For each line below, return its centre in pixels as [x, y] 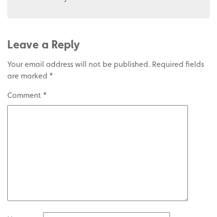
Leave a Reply [44, 45]
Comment [25, 95]
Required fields [178, 64]
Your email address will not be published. [79, 64]
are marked [28, 76]
